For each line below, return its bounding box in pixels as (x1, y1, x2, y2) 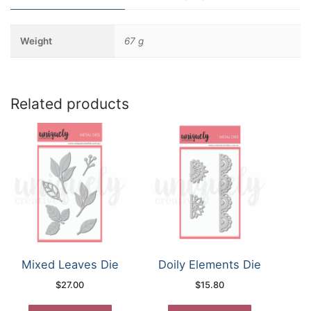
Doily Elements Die (158, 257, 262, 271)
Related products (10, 95, 129, 113)
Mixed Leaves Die (21, 257, 119, 271)
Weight (19, 35, 52, 47)
